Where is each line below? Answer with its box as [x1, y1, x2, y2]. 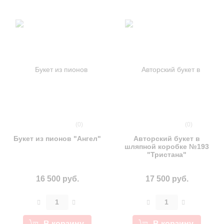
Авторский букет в [133, 134, 200, 142]
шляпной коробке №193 [124, 142, 209, 150]
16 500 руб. [35, 174, 79, 183]
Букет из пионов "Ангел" [13, 134, 101, 142]
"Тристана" [147, 150, 186, 158]
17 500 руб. [145, 174, 188, 183]
